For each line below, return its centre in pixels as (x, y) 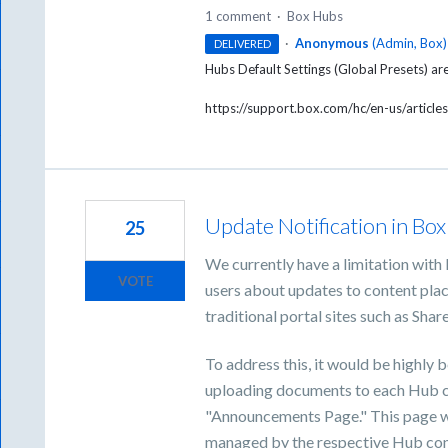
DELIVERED (242, 44)
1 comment (238, 16)
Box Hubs (315, 16)
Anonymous (331, 43)
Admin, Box (409, 43)
